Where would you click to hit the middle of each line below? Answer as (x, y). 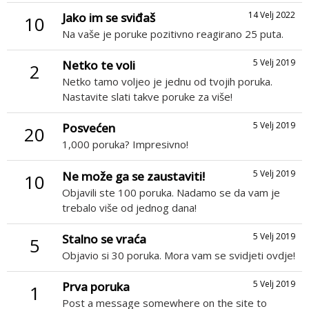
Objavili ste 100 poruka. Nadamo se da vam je (171, 192)
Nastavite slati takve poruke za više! (147, 97)
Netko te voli (99, 66)
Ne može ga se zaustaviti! (133, 176)
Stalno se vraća (104, 239)
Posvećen (89, 128)
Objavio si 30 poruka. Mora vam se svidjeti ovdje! (179, 255)
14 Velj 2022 (272, 15)
